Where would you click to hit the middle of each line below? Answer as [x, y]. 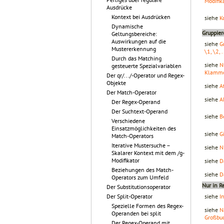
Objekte [116, 83]
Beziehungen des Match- [142, 170]
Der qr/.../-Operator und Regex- [145, 75]
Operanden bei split [136, 213]
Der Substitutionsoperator [138, 187]
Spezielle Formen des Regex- [147, 206]
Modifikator [125, 160]
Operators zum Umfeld [140, 177]
